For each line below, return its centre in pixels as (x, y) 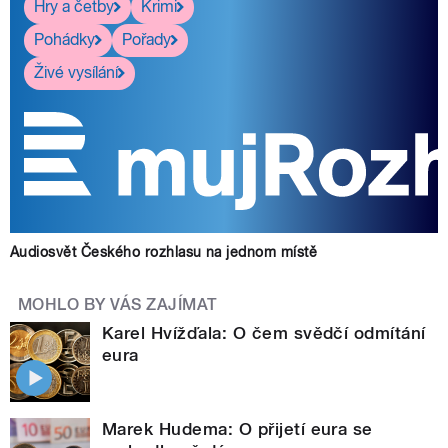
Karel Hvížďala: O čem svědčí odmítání (264, 332)
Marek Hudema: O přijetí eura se (237, 428)
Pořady (146, 40)
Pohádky (64, 40)
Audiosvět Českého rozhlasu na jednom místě (164, 251)
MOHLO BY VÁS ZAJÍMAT (118, 304)
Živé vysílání (76, 73)
